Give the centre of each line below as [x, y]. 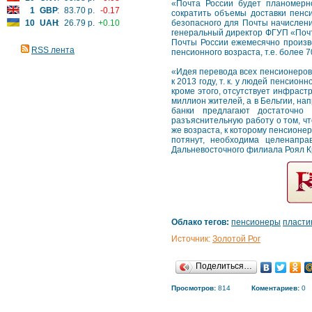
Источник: [192, 239]
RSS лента [53, 50]
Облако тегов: [200, 222]
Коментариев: [275, 288]
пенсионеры [256, 222]
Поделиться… [224, 266]
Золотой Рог [236, 239]
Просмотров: [194, 288]
